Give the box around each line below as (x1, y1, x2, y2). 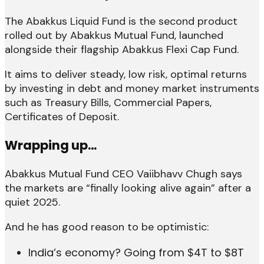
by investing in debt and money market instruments (5, 81, 259, 96)
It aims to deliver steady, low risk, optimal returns (5, 67, 247, 82)
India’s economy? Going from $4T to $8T (28, 245, 244, 260)
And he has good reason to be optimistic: (5, 220, 209, 235)
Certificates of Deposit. (5, 110, 119, 124)
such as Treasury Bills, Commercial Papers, (5, 95, 212, 110)
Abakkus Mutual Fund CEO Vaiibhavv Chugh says (5, 167, 242, 181)
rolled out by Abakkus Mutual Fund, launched (5, 28, 223, 43)
